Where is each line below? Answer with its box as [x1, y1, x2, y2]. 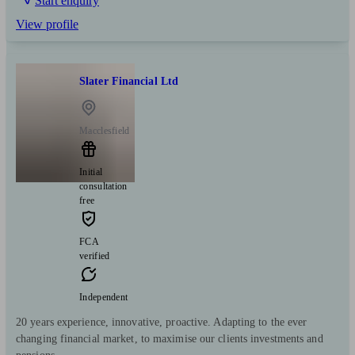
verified [79, 250, 110, 262]
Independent [79, 292, 128, 303]
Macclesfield [79, 125, 130, 137]
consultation [79, 181, 128, 193]
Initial [79, 166, 103, 178]
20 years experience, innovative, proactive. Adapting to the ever [16, 316, 307, 329]
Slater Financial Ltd [79, 74, 178, 87]
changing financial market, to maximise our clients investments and [16, 333, 323, 345]
